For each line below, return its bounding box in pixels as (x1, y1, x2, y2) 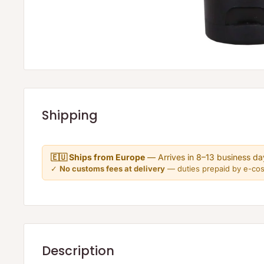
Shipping (42, 106, 98, 124)
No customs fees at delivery (60, 164, 165, 174)
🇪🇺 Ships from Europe (51, 152, 145, 163)
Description (42, 242, 114, 260)
